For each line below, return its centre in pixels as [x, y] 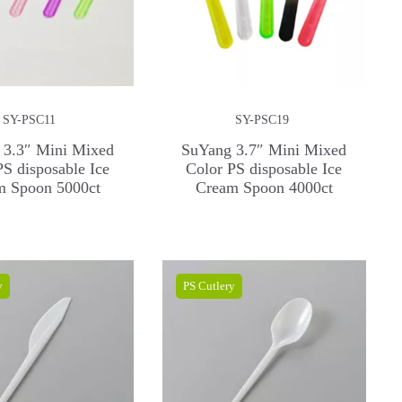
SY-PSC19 [262, 120]
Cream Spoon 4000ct [264, 187]
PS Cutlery [209, 286]
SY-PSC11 [30, 120]
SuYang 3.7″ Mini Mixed [264, 149]
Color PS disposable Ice [264, 168]
